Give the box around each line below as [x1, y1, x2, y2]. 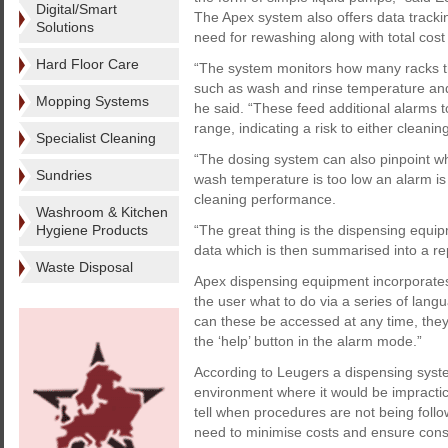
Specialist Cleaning [36, 130, 156, 146]
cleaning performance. [194, 191, 336, 207]
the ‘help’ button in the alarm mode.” [194, 333, 422, 349]
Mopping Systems [36, 93, 149, 109]
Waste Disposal [36, 259, 133, 275]
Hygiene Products [36, 222, 148, 238]
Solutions [36, 19, 94, 35]
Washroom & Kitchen [36, 204, 168, 220]
